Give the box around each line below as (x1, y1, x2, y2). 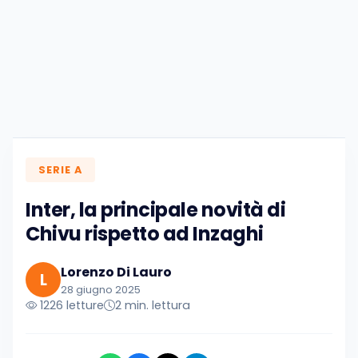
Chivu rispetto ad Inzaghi (26, 221, 264, 248)
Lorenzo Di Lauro (61, 262, 172, 281)
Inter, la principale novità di (26, 197, 285, 224)
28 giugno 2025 (61, 282, 141, 296)
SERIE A (38, 162, 82, 177)
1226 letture (37, 297, 104, 314)
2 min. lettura (115, 297, 190, 314)
